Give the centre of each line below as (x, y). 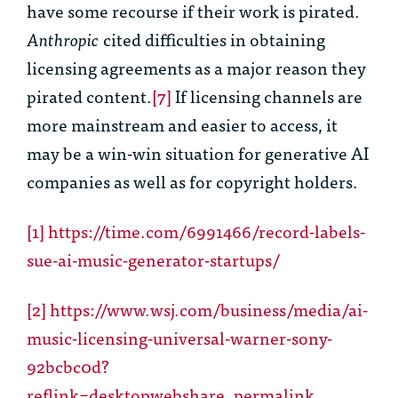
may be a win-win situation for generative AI (198, 153)
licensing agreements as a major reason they (196, 68)
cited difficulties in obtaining (212, 39)
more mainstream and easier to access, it (182, 124)
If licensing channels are (267, 96)
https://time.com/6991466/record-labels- (207, 231)
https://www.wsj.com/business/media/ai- (209, 309)
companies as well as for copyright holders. (192, 181)
